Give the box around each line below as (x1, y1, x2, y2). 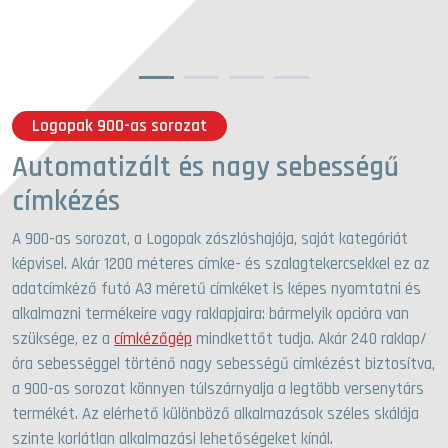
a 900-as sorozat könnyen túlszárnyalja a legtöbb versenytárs (12, 378, 424, 401)
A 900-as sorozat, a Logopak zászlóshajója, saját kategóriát (12, 228, 408, 251)
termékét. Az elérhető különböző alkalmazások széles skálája (12, 403, 419, 426)
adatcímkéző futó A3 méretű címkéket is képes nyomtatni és (12, 278, 421, 301)
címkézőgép (114, 328, 192, 351)
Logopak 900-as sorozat (32, 115, 207, 138)
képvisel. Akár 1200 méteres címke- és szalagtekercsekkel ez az (12, 253, 430, 276)
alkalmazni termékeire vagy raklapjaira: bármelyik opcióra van (12, 303, 409, 326)
